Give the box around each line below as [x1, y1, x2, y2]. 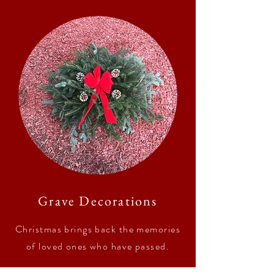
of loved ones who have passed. [26, 239, 170, 253]
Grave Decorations [38, 192, 158, 210]
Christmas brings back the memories [15, 222, 180, 236]
